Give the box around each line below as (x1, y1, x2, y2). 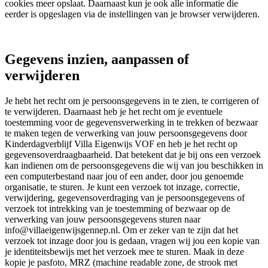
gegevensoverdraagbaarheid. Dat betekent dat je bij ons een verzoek (5, 150, 261, 160)
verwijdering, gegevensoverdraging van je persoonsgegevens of (5, 193, 245, 203)
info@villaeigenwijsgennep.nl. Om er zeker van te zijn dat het (5, 225, 238, 236)
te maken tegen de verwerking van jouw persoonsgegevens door (5, 128, 247, 139)
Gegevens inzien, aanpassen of (5, 51, 189, 68)
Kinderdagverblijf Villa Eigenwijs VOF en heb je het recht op (5, 139, 237, 150)
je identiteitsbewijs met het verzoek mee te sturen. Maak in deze (5, 246, 244, 257)
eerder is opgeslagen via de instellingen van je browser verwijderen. (5, 8, 260, 19)
